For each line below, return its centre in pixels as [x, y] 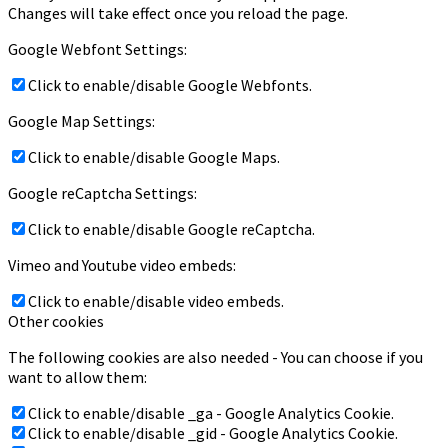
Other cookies [56, 320]
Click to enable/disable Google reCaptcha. [171, 228]
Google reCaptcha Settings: [102, 192]
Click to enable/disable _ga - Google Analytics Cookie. [211, 412]
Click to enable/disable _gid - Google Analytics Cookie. [213, 432]
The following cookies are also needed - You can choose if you [215, 356]
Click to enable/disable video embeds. [156, 300]
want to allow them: [77, 376]
